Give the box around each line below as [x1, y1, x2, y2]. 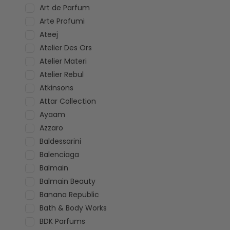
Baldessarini [39, 136, 81, 146]
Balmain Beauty [39, 176, 95, 186]
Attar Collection [39, 96, 96, 106]
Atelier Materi [39, 56, 87, 66]
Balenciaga [39, 149, 79, 160]
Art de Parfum [39, 3, 90, 13]
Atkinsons [39, 83, 73, 93]
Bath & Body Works [39, 203, 107, 213]
